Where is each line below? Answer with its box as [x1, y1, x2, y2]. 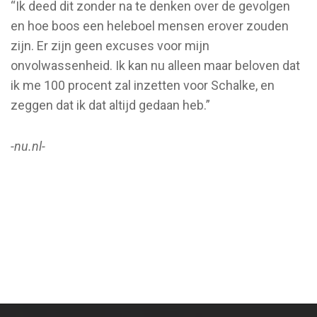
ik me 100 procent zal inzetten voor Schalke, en [11, 77, 275, 93]
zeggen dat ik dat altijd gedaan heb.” [11, 97, 210, 113]
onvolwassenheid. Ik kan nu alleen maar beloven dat [11, 57, 300, 73]
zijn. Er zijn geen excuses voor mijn [11, 38, 209, 53]
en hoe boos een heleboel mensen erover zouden [11, 18, 289, 33]
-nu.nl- [11, 138, 45, 154]
